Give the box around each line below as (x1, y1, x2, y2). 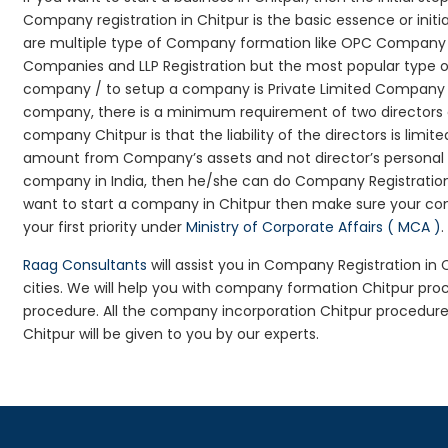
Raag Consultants (23, 255, 148, 275)
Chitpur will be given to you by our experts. (23, 324, 320, 344)
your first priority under (23, 217, 187, 237)
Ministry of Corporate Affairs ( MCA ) (186, 217, 442, 237)
